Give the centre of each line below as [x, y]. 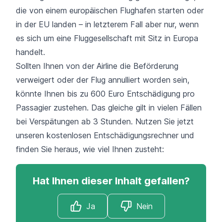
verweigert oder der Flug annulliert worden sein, [103, 80]
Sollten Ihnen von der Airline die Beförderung [97, 66]
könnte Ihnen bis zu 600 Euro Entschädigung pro [105, 93]
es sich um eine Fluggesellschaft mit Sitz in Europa [107, 38]
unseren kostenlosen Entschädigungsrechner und [105, 135]
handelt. [30, 52]
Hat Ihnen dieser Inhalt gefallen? [111, 181]
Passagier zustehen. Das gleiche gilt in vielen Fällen [109, 107]
